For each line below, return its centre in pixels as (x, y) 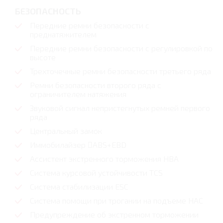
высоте (43, 57)
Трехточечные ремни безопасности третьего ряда (120, 71)
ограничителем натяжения (78, 94)
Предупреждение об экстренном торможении (114, 215)
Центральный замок (66, 131)
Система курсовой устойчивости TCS (96, 173)
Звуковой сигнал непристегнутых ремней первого (120, 108)
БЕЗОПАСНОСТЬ (48, 11)
